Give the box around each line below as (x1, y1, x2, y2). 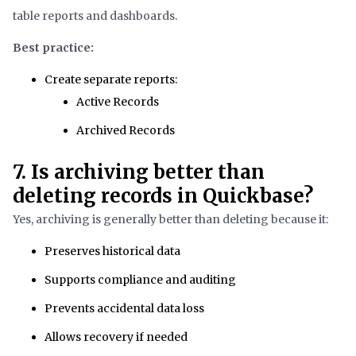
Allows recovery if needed (44, 330, 188, 345)
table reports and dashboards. (13, 9, 177, 24)
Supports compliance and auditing (44, 273, 236, 288)
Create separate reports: (44, 72, 177, 87)
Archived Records (76, 123, 175, 138)
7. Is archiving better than (13, 160, 265, 185)
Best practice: (13, 41, 94, 56)
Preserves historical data (44, 244, 180, 259)
